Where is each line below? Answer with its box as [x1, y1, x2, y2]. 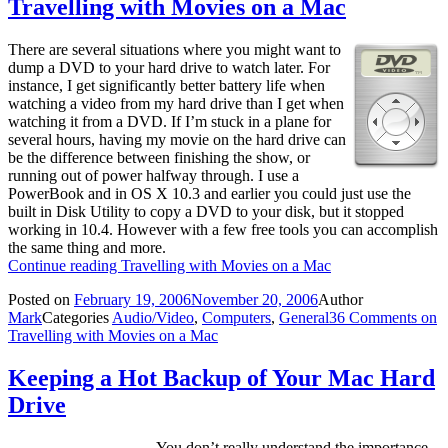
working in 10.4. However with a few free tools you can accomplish [8, 221, 438, 239]
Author [318, 291, 363, 309]
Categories [42, 309, 112, 327]
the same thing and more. [8, 239, 166, 257]
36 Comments [329, 309, 417, 327]
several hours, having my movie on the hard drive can [8, 131, 346, 149]
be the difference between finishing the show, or [8, 149, 310, 167]
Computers [202, 309, 271, 327]
